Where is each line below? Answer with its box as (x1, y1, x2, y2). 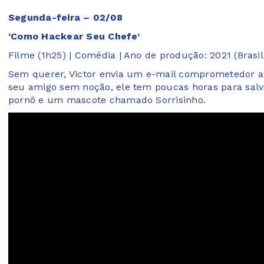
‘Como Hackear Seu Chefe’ (8, 31, 140, 42)
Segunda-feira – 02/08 (8, 12, 123, 24)
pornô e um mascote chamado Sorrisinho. (8, 94, 206, 106)
